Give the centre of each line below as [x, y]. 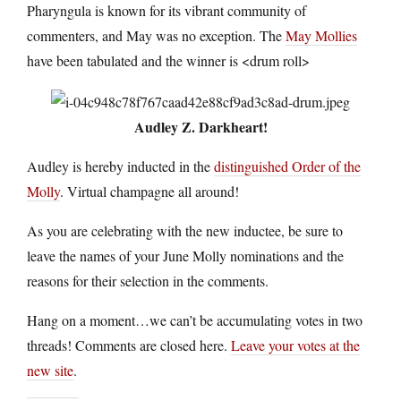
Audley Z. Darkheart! [200, 127]
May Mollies [321, 35]
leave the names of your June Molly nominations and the [185, 256]
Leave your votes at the [295, 346]
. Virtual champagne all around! [149, 192]
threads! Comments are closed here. [129, 346]
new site [50, 371]
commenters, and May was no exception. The [156, 35]
